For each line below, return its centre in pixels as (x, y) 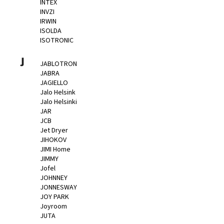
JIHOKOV (53, 140)
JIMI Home (55, 150)
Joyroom (53, 207)
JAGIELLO (54, 83)
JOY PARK (54, 197)
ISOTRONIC (57, 40)
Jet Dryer (54, 131)
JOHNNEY (54, 178)
